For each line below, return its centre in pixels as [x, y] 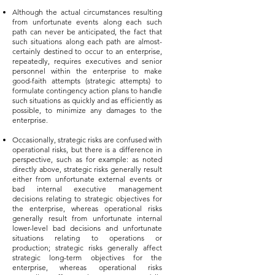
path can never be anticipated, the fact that [87, 32]
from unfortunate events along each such [87, 22]
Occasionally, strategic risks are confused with [87, 140]
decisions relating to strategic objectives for [87, 199]
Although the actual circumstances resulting [87, 12]
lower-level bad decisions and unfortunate [87, 228]
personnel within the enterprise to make [87, 71]
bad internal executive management [87, 189]
